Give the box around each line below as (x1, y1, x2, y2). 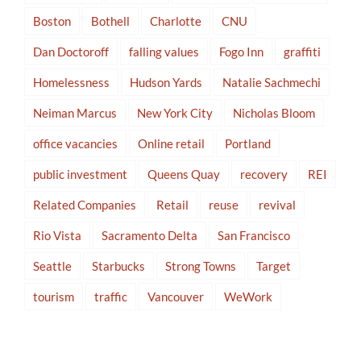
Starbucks (92, 259, 145, 274)
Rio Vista (33, 228, 81, 243)
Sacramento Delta (102, 228, 197, 243)
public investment (33, 167, 127, 182)
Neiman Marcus (33, 106, 117, 121)
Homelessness (33, 75, 110, 90)
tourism (33, 289, 74, 305)
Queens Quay (147, 167, 220, 182)
